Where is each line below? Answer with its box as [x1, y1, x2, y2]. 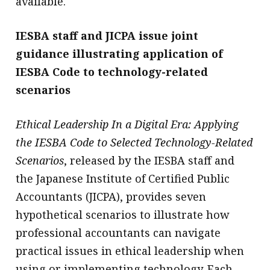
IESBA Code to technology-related [16, 64, 209, 79]
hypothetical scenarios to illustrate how [16, 207, 230, 222]
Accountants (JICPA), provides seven [16, 189, 207, 204]
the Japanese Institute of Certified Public [16, 171, 230, 186]
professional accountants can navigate [16, 225, 221, 240]
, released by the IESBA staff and [64, 152, 235, 168]
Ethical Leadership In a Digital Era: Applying [16, 116, 239, 131]
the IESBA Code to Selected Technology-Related [16, 134, 253, 149]
